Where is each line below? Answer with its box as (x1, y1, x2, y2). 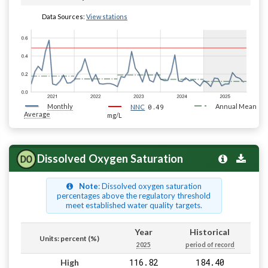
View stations (86, 13, 127, 21)
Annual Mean (215, 102, 257, 111)
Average (24, 110, 50, 118)
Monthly (47, 102, 73, 111)
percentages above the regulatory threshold (57, 191, 211, 201)
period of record (185, 241, 234, 249)
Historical (190, 227, 230, 237)
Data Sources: (42, 13, 86, 21)
